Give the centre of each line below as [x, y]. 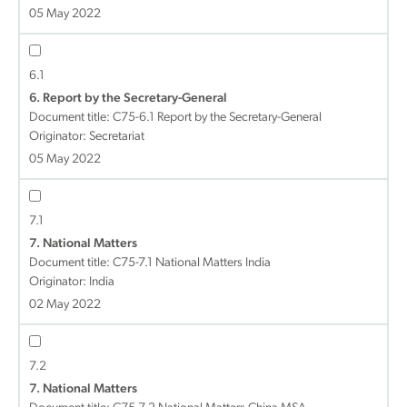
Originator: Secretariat [87, 137]
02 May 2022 [65, 305]
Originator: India [72, 282]
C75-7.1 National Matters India [192, 263]
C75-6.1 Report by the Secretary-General [217, 118]
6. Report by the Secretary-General [128, 99]
